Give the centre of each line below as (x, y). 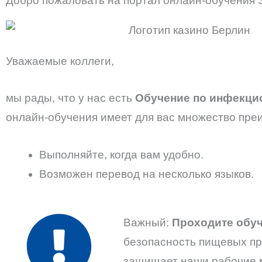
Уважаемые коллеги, (61, 61)
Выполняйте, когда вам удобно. (123, 154)
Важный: (148, 222)
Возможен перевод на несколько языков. (146, 174)
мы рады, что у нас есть (70, 98)
